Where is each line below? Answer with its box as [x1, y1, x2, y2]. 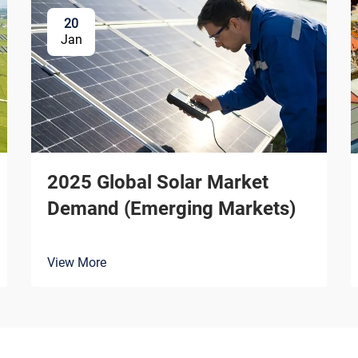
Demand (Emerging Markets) [47, 197, 296, 220]
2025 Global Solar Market [47, 170, 268, 193]
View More [47, 254, 106, 270]
